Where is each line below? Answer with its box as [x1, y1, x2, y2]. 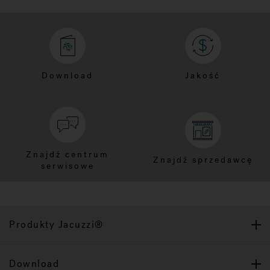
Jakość [185, 69, 221, 81]
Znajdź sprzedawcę [152, 154, 253, 166]
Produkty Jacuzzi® [9, 218, 104, 231]
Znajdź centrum [26, 148, 109, 160]
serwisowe [40, 160, 95, 172]
